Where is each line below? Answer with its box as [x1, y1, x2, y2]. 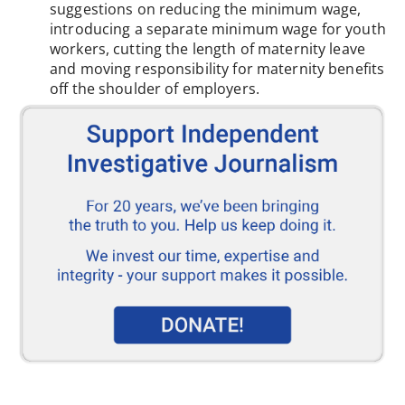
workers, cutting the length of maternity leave [50, 38, 365, 59]
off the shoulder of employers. [50, 78, 259, 99]
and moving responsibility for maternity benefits [50, 58, 385, 79]
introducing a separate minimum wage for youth [50, 18, 386, 39]
